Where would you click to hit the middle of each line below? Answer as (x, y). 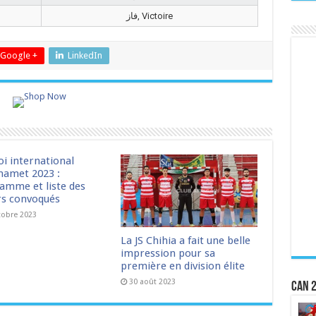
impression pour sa (168, 254)
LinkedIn (85, 55)
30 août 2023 (153, 282)
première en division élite (183, 266)
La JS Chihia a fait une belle (186, 241)
